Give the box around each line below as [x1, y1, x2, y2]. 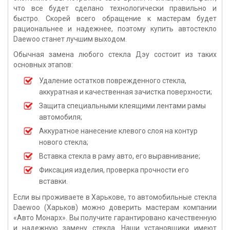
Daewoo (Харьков [13, 203, 75, 212]
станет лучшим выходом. [40, 35, 127, 43]
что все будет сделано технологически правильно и [13, 4, 217, 12]
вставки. [39, 177, 68, 185]
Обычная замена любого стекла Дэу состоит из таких [13, 50, 217, 59]
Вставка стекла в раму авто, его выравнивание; [39, 152, 200, 160]
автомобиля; [39, 113, 82, 121]
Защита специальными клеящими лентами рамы [39, 102, 206, 110]
